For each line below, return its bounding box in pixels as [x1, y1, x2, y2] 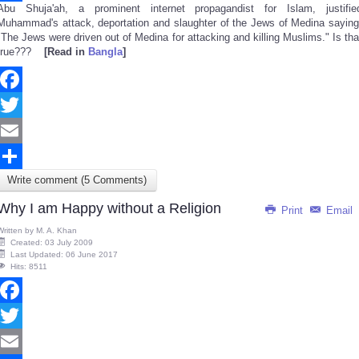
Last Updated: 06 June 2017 [10, 250, 118, 259]
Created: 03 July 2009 [10, 238, 93, 247]
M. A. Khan [36, 226, 77, 235]
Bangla [88, 46, 123, 58]
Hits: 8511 [10, 262, 47, 271]
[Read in [44, 46, 88, 58]
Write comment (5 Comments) [7, 174, 147, 186]
